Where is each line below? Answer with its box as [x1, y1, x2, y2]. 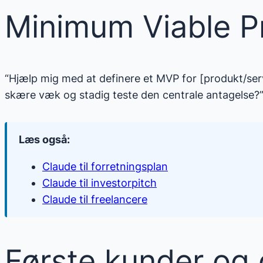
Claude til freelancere [42, 193, 147, 206]
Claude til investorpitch [42, 177, 157, 190]
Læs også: [19, 133, 70, 146]
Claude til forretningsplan [42, 160, 168, 173]
